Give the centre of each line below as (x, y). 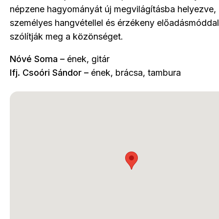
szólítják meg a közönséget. (66, 36)
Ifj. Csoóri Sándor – (49, 72)
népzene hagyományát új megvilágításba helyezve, (113, 9)
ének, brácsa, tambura (135, 72)
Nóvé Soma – (37, 59)
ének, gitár (87, 59)
